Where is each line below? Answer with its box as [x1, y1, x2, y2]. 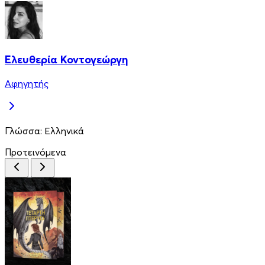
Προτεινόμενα [5, 146, 66, 158]
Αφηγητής [5, 77, 49, 89]
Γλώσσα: [5, 124, 44, 137]
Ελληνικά [44, 124, 84, 137]
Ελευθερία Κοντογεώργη [5, 52, 128, 66]
